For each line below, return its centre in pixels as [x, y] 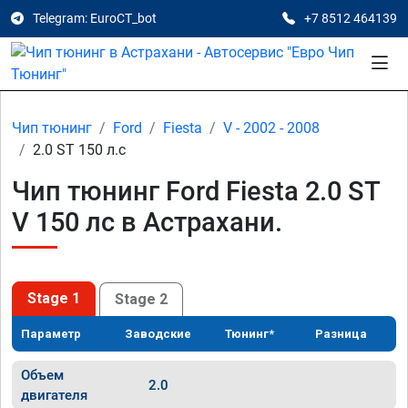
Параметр [51, 334]
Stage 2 [141, 299]
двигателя [54, 395]
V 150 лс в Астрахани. [147, 222]
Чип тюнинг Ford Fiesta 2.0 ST [196, 191]
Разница [342, 334]
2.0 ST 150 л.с [79, 150]
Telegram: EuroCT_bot [95, 18]
